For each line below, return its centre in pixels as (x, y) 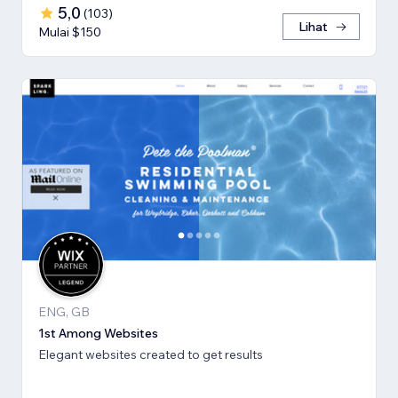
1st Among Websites (98, 333)
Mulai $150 (70, 32)
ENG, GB (64, 311)
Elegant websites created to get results (151, 354)
